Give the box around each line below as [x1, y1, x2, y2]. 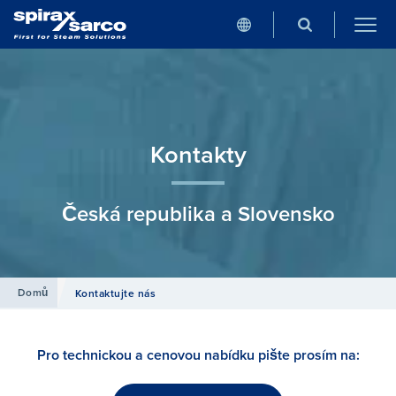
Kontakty [149, 136, 247, 172]
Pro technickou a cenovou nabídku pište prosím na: [36, 345, 360, 365]
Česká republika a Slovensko [61, 198, 335, 230]
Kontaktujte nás [74, 286, 156, 301]
